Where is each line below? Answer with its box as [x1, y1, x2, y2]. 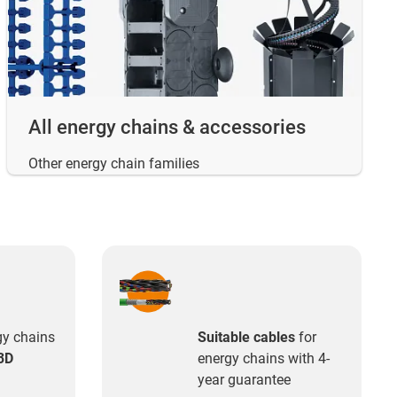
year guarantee [197, 371, 291, 389]
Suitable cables [197, 329, 295, 346]
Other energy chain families [28, 155, 199, 173]
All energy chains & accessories [28, 116, 306, 139]
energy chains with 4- [197, 350, 330, 368]
